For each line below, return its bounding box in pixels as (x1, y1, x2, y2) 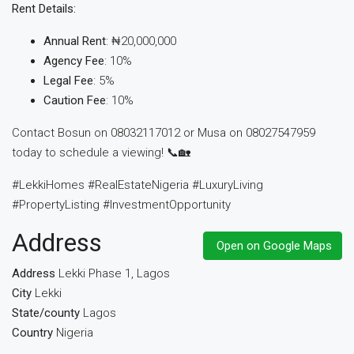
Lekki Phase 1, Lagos (58, 266, 170, 281)
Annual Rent (43, 34, 106, 48)
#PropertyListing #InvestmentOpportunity (12, 198, 231, 212)
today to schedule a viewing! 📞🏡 (12, 145, 190, 160)
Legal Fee (43, 73, 93, 88)
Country (12, 326, 53, 340)
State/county (12, 306, 80, 320)
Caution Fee (43, 93, 106, 107)
